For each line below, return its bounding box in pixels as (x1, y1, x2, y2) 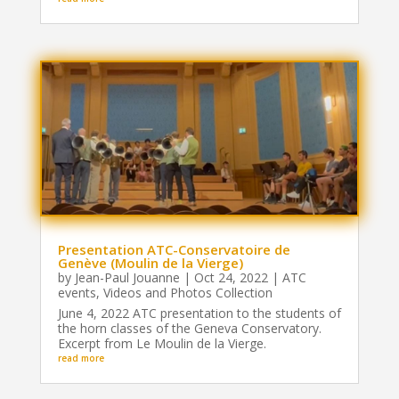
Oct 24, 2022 (193, 268, 268, 286)
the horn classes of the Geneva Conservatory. (57, 319, 322, 337)
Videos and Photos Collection (102, 283, 273, 301)
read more (57, 351, 104, 364)
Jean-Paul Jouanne (74, 268, 180, 286)
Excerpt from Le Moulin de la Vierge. (57, 334, 266, 352)
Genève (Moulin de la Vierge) (57, 253, 243, 272)
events (57, 283, 96, 301)
